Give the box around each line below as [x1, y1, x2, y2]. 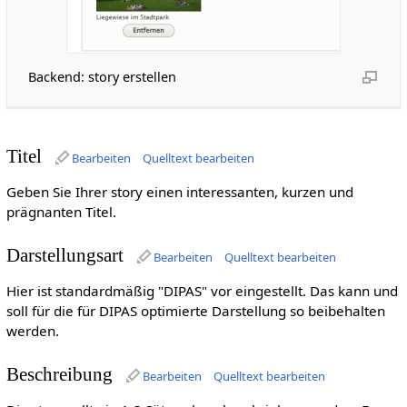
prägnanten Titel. [5, 202, 116, 221]
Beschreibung [5, 363, 113, 386]
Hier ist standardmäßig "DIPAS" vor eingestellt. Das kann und [5, 281, 398, 300]
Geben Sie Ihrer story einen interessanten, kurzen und [5, 182, 353, 201]
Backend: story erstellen [27, 68, 176, 86]
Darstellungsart [5, 244, 124, 267]
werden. [5, 321, 59, 340]
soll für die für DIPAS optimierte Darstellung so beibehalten [5, 301, 385, 320]
